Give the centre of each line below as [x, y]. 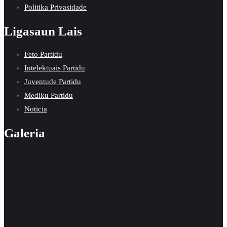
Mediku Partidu [49, 96]
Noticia [36, 109]
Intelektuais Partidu [55, 68]
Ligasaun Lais [43, 31]
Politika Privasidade [55, 7]
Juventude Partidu [53, 82]
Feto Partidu [43, 54]
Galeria [25, 133]
